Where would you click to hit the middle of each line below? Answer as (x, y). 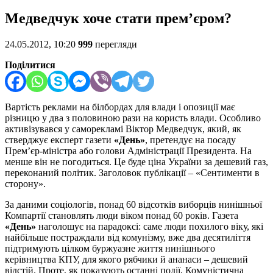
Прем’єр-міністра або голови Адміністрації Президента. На (128, 151)
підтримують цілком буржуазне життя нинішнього (110, 249)
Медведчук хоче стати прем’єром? (118, 19)
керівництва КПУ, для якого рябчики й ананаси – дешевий (126, 260)
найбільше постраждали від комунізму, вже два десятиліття (128, 238)
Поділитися (30, 65)
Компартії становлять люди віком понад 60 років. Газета (122, 216)
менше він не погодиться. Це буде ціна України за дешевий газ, (136, 162)
